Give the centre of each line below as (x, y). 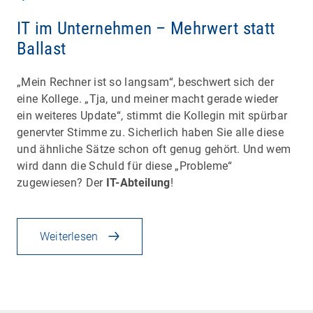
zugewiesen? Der (61, 182)
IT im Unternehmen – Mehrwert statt (146, 28)
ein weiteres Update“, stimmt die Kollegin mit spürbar (152, 115)
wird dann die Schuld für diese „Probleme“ (125, 166)
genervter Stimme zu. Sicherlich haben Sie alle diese (150, 132)
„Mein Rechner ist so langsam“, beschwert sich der (145, 82)
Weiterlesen (69, 236)
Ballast (42, 48)
